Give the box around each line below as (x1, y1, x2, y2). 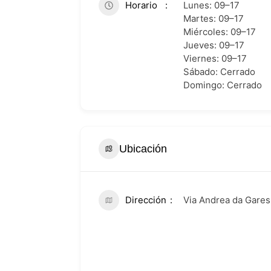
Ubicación (119, 142, 167, 155)
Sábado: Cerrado (183, 66, 255, 77)
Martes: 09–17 (183, 13, 244, 24)
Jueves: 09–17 (183, 39, 244, 51)
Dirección (125, 194, 166, 206)
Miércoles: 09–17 (183, 26, 256, 38)
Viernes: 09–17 (183, 53, 247, 64)
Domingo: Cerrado (183, 79, 262, 91)
